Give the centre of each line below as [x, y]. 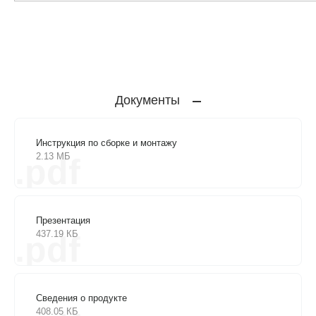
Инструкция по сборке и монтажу [107, 142]
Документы [147, 100]
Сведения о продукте [81, 298]
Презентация [63, 220]
